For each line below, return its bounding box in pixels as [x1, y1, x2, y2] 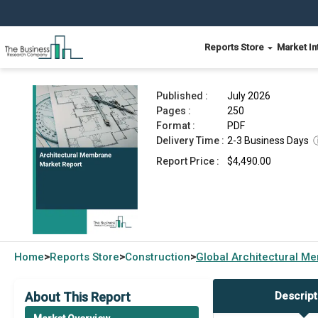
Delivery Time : [156, 135, 224, 146]
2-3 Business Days [227, 135, 309, 146]
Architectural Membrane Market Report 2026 [65, 42, 296, 56]
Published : [156, 90, 208, 102]
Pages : [156, 105, 191, 116]
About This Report [25, 290, 131, 305]
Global [196, 251, 231, 263]
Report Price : [156, 155, 219, 167]
